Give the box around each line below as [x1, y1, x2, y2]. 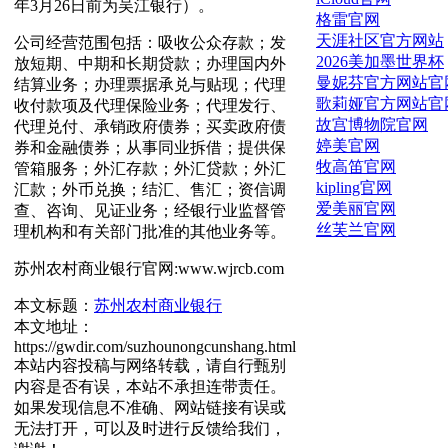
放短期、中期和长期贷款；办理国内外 [14, 54, 286, 72]
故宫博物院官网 [316, 115, 428, 133]
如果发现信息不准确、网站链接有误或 [14, 398, 286, 416]
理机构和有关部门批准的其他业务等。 [14, 222, 286, 240]
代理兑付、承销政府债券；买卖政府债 [14, 117, 286, 135]
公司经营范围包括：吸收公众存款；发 [14, 33, 286, 51]
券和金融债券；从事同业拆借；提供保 [14, 138, 286, 156]
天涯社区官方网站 [316, 31, 444, 49]
